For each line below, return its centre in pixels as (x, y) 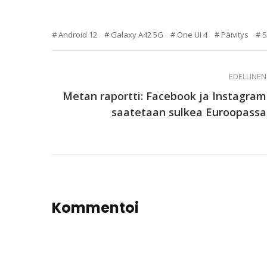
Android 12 (78, 34)
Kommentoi (95, 208)
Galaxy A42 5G (137, 34)
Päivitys (235, 34)
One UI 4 (192, 34)
